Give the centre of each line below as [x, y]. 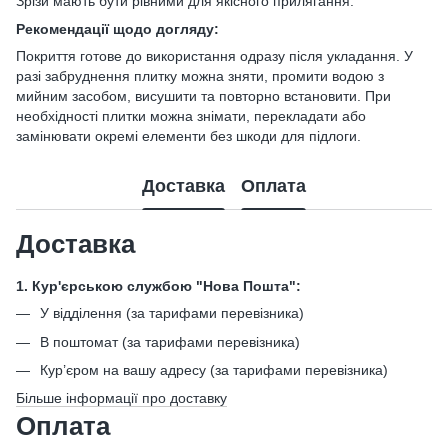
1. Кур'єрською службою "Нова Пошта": [158, 286]
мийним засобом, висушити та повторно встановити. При [203, 96]
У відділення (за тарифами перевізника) [174, 313]
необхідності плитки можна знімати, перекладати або [191, 116]
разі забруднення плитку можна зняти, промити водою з [200, 76]
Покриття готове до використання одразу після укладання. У [214, 56]
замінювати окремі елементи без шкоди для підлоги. [188, 136]
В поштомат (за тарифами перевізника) [170, 341]
